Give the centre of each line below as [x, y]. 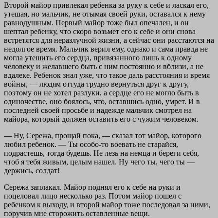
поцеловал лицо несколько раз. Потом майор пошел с [93, 196]
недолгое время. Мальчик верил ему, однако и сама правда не [106, 49]
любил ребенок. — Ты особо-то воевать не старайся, [91, 144]
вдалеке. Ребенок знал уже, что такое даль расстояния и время [107, 75]
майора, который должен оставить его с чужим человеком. [101, 119]
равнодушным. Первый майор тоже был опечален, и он [96, 22]
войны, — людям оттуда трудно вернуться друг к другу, [96, 84]
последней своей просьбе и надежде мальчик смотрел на [98, 110]
